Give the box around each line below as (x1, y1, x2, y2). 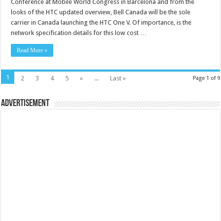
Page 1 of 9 (192, 75, 220, 82)
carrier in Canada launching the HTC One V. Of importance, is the (11, 19, 192, 27)
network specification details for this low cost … (11, 29, 147, 37)
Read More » (17, 47, 48, 54)
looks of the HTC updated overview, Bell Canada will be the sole (11, 8, 191, 16)
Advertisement (1, 99, 50, 109)
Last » (110, 74, 126, 82)
